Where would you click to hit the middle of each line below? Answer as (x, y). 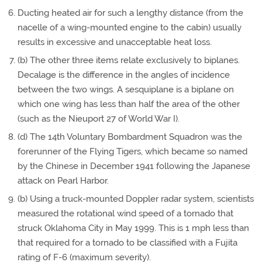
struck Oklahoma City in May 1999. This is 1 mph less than (133, 228)
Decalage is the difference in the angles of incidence (124, 75)
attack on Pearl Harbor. (63, 181)
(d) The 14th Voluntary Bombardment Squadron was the (130, 137)
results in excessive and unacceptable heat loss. (115, 42)
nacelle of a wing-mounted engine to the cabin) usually (130, 27)
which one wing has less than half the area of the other (129, 104)
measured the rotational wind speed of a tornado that (125, 213)
